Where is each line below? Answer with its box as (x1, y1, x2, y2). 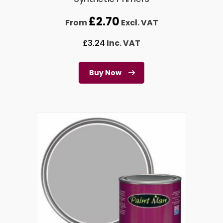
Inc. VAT (105, 37, 140, 49)
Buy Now (89, 68, 121, 78)
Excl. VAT (119, 17, 158, 29)
